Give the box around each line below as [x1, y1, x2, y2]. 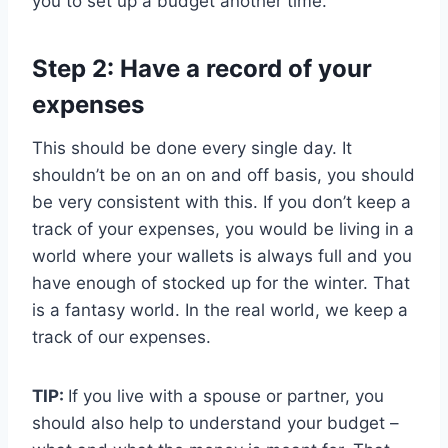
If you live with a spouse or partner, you [68, 386, 384, 407]
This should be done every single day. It [32, 138, 352, 159]
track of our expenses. [32, 327, 211, 348]
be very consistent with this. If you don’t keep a [32, 192, 411, 213]
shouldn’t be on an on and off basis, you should [32, 165, 415, 186]
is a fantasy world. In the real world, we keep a [32, 300, 408, 321]
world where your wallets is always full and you [32, 246, 412, 267]
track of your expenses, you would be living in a [32, 219, 414, 240]
